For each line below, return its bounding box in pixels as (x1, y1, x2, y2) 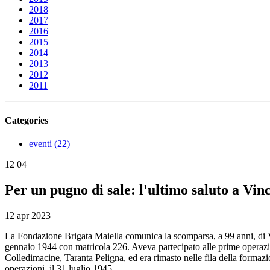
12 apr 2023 (5, 210, 51, 221)
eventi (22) (29, 138, 70, 149)
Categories (5, 115, 48, 125)
